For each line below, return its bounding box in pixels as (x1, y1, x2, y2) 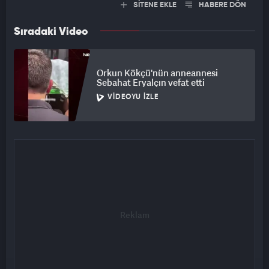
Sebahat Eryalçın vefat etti (97, 76, 205, 89)
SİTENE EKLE (131, 1, 177, 10)
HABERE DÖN (197, 1, 246, 10)
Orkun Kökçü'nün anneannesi (97, 67, 218, 79)
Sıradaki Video (14, 26, 88, 38)
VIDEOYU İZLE (107, 94, 159, 101)
